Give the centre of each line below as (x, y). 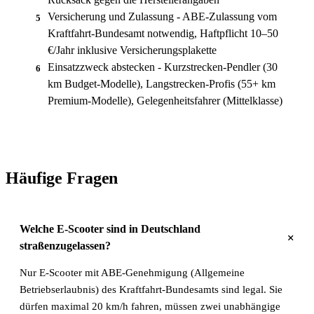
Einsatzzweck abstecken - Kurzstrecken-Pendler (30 (163, 67)
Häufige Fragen (62, 178)
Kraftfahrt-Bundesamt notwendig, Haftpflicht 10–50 (163, 33)
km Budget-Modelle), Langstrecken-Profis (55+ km (162, 83)
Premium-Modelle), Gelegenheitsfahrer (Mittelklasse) (165, 100)
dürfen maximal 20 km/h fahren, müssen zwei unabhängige (150, 306)
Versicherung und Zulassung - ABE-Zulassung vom (162, 16)
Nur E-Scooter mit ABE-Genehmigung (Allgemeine (132, 272)
